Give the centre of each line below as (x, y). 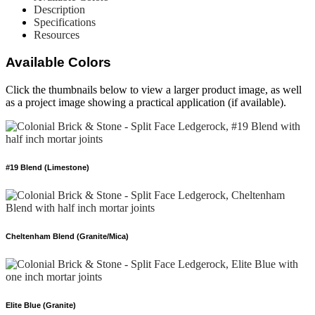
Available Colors (58, 63)
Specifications (65, 22)
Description (59, 10)
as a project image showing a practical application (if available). (146, 102)
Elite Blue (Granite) (41, 305)
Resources (57, 35)
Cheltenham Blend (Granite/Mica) (67, 236)
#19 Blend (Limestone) (47, 167)
